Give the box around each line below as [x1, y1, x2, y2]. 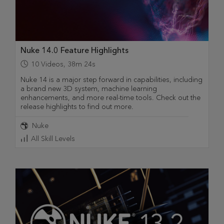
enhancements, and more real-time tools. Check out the [20, 93, 200, 102]
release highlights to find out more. [20, 102, 133, 111]
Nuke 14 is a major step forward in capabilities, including [20, 75, 202, 84]
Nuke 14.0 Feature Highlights [20, 45, 128, 55]
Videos [41, 60, 63, 69]
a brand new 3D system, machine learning [20, 84, 157, 93]
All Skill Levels [31, 134, 75, 143]
